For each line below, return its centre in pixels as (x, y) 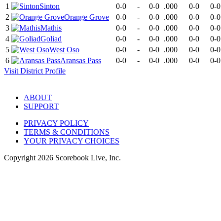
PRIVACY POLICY (56, 123)
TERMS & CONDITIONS (67, 132)
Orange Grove (87, 17)
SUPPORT (41, 107)
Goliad (51, 39)
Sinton (50, 6)
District (32, 71)
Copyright (21, 158)
